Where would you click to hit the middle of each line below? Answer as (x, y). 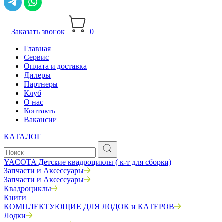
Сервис (36, 57)
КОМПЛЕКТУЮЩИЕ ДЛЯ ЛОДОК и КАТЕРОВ (89, 206)
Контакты (40, 111)
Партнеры (41, 84)
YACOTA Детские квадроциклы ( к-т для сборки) (88, 162)
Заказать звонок (38, 31)
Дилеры (37, 75)
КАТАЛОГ (23, 137)
